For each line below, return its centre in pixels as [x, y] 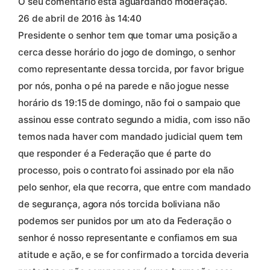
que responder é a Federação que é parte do [115, 153]
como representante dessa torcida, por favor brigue [131, 69]
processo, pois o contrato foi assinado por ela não [126, 170]
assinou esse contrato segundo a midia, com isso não [134, 119]
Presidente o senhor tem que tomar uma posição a [128, 35]
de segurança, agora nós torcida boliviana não [119, 204]
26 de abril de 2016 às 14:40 [80, 18]
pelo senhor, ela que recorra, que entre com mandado [134, 187]
